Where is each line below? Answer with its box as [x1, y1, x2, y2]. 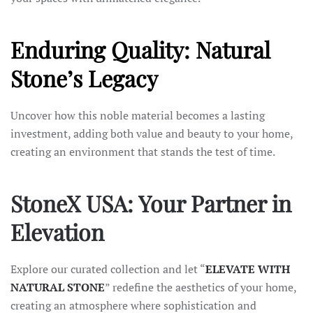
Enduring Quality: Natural [10, 34, 270, 64]
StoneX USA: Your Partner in [10, 188, 291, 218]
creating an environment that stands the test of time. [10, 144, 275, 159]
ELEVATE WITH [205, 261, 290, 277]
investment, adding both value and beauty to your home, [10, 126, 293, 141]
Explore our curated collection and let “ [10, 261, 205, 277]
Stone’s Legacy [10, 63, 158, 93]
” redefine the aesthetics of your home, [105, 279, 296, 295]
